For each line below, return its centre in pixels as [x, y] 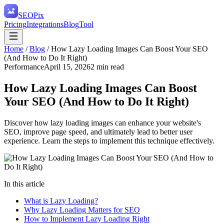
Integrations [45, 24]
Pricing [15, 24]
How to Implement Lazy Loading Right [87, 218]
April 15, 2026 [67, 67]
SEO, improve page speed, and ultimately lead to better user [98, 131]
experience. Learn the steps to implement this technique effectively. [109, 140]
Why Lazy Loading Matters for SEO [82, 209]
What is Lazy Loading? [61, 200]
